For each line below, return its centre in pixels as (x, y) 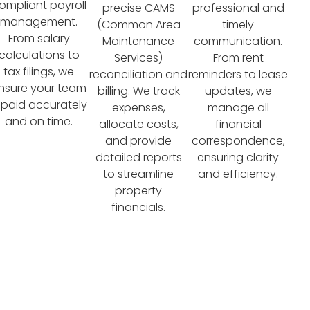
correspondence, (238, 140)
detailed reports (138, 157)
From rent (238, 57)
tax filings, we (39, 71)
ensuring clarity (238, 157)
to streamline (138, 174)
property (138, 190)
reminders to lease (238, 74)
